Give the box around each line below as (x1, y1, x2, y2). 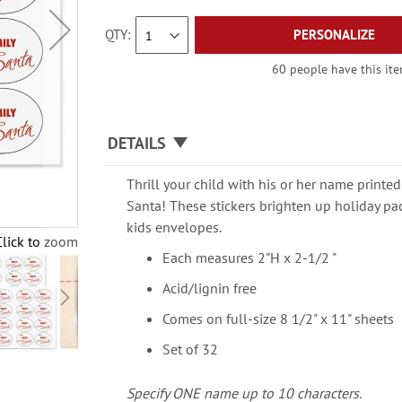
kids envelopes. (127, 218, 223, 236)
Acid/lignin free (162, 279, 258, 297)
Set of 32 (162, 340, 219, 358)
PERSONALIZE (293, 26, 376, 43)
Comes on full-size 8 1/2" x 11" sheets (162, 310, 398, 328)
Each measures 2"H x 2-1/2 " (162, 249, 337, 267)
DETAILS (108, 133, 167, 153)
